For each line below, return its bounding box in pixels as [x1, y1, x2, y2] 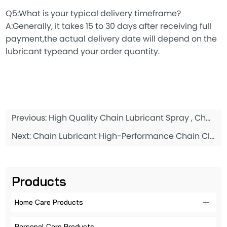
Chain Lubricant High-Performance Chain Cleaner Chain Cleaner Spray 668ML [33, 129, 210, 144]
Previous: [12, 111, 49, 126]
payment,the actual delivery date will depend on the [6, 32, 217, 47]
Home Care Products [15, 197, 84, 207]
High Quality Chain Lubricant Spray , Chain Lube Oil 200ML [49, 111, 206, 126]
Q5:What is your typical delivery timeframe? [6, 7, 181, 21]
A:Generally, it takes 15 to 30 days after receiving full [6, 19, 212, 34]
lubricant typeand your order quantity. [6, 45, 160, 59]
